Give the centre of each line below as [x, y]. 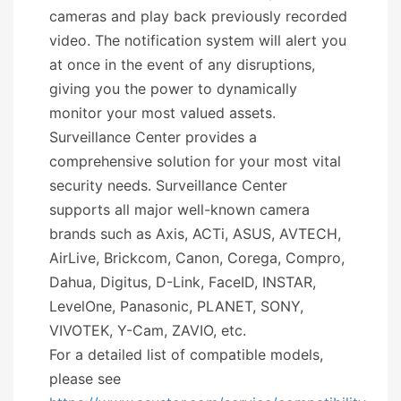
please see [85, 378]
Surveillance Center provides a [153, 137]
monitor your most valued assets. [162, 112]
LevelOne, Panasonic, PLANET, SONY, [176, 306]
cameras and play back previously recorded [198, 16]
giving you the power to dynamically [173, 88]
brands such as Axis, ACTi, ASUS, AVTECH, [195, 233]
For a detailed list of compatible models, [186, 354]
